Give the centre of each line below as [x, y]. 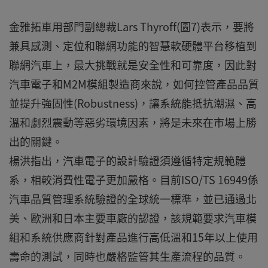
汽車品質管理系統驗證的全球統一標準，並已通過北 [133, 199]
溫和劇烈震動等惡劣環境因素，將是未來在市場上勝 [133, 122]
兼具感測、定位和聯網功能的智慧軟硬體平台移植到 [133, 46]
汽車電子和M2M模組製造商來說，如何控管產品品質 [134, 84]
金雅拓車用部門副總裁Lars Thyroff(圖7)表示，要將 [132, 27]
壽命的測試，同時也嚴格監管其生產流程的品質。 [127, 256]
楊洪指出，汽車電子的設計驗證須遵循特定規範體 [127, 161]
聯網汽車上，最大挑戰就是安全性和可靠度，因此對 [133, 65]
